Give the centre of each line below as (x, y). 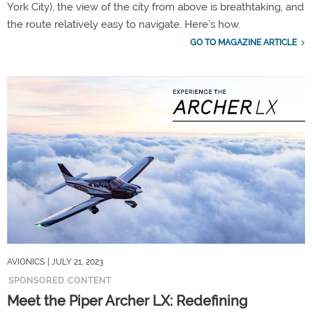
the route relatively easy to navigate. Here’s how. (124, 24)
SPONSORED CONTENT (60, 281)
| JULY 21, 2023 (75, 262)
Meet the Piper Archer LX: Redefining (127, 301)
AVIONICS (26, 262)
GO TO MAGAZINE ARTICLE (243, 42)
